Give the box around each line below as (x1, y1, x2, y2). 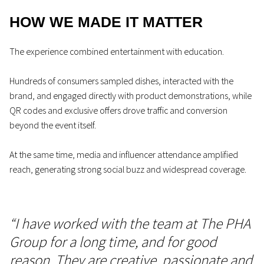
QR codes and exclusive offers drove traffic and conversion (9, 104, 227, 116)
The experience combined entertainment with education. (9, 45, 224, 57)
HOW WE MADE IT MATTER (9, 14, 203, 30)
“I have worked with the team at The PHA (9, 214, 250, 233)
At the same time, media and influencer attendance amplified (9, 148, 238, 160)
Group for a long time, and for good (9, 232, 217, 251)
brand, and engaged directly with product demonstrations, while (9, 90, 252, 101)
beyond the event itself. (9, 119, 98, 131)
